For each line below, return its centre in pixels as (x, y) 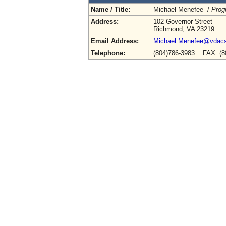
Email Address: (115, 41)
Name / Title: (110, 9)
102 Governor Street (183, 21)
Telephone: (108, 53)
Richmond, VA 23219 (184, 29)
